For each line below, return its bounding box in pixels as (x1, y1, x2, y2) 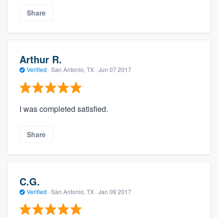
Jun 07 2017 (98, 65, 131, 74)
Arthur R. (19, 52, 62, 67)
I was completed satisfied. (19, 103, 108, 114)
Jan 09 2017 (98, 187, 131, 196)
